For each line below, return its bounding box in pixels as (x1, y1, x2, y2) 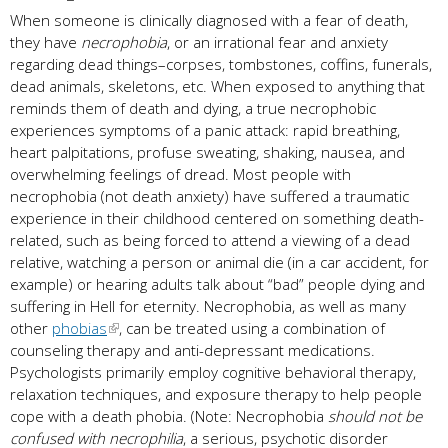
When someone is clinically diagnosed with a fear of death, (10, 9, 408, 30)
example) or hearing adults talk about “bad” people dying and (10, 273, 425, 294)
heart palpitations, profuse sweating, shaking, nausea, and (10, 141, 405, 162)
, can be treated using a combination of (119, 317, 385, 338)
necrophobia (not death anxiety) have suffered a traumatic (10, 185, 409, 206)
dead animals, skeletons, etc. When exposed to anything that (10, 75, 425, 96)
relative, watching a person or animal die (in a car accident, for (10, 251, 429, 272)
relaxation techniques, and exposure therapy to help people (10, 383, 422, 404)
